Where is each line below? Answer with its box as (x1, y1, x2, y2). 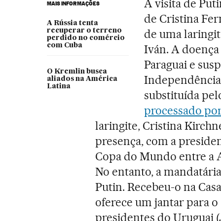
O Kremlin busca (46, 68, 107, 75)
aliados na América (46, 75, 117, 83)
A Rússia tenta (46, 20, 98, 27)
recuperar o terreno (46, 27, 122, 35)
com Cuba (46, 42, 82, 49)
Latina (46, 83, 71, 90)
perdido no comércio (46, 35, 125, 42)
